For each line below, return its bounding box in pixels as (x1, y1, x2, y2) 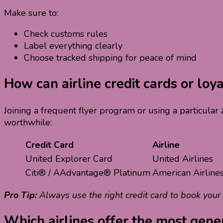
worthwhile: (4, 116, 52, 128)
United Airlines (152, 152, 213, 165)
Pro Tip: (4, 189, 37, 201)
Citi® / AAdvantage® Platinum (25, 166, 150, 179)
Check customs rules (24, 27, 108, 40)
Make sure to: (4, 6, 58, 19)
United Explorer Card (25, 152, 112, 165)
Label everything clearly (24, 39, 122, 52)
